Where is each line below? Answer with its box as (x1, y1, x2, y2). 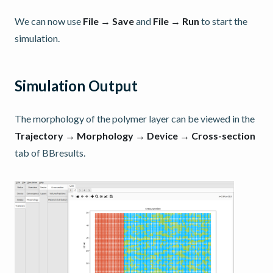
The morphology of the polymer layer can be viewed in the (15, 112, 255, 124)
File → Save (83, 15, 134, 27)
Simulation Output (15, 76, 138, 94)
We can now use (15, 15, 83, 27)
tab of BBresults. (15, 146, 85, 158)
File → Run (153, 15, 199, 27)
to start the (199, 15, 247, 27)
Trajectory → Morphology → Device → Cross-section (15, 129, 255, 141)
